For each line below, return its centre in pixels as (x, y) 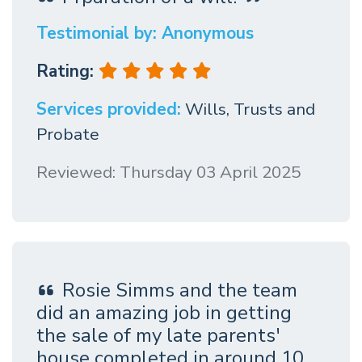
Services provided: (109, 109)
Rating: (67, 72)
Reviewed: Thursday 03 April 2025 (168, 173)
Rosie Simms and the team (180, 290)
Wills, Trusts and (250, 109)
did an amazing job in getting (164, 313)
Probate (68, 135)
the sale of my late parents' (158, 336)
